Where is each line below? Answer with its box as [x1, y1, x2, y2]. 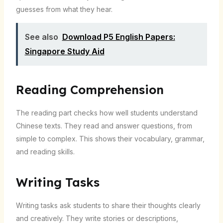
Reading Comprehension [15, 82, 164, 98]
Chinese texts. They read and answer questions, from [15, 121, 192, 130]
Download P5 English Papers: [62, 32, 175, 42]
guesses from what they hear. [15, 5, 112, 14]
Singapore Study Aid [24, 46, 105, 57]
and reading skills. [15, 147, 75, 156]
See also [24, 32, 58, 42]
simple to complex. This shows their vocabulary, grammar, [15, 134, 205, 143]
